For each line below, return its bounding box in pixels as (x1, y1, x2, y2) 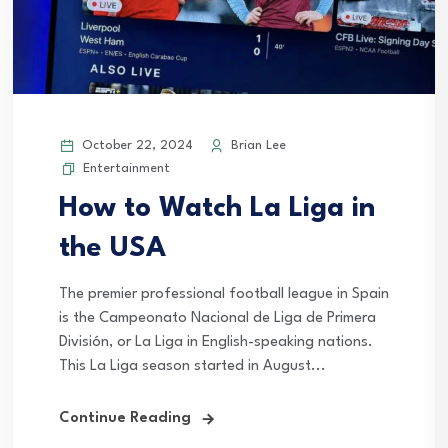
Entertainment (83, 162, 170, 176)
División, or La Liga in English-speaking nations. (59, 335, 373, 351)
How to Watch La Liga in (59, 195, 375, 224)
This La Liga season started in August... (59, 359, 326, 375)
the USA (59, 235, 166, 264)
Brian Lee (227, 139, 286, 153)
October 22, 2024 (78, 139, 193, 153)
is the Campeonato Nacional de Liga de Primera (59, 311, 376, 327)
